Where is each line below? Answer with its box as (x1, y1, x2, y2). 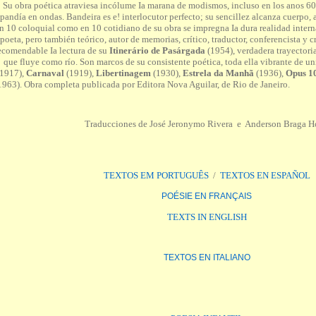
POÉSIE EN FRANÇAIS (162, 191, 252, 201)
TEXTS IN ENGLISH (166, 212, 247, 222)
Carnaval (26, 68, 66, 78)
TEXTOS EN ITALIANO (163, 252, 250, 262)
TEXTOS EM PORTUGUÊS (103, 170, 213, 181)
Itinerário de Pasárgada (109, 45, 207, 56)
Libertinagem (96, 68, 153, 78)
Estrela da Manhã (183, 68, 256, 78)
